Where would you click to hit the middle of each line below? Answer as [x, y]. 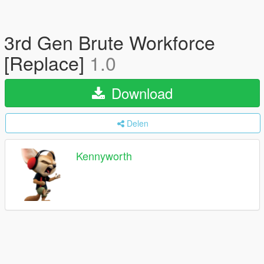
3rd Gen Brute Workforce [110, 42]
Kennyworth [104, 156]
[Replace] [47, 62]
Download [140, 93]
